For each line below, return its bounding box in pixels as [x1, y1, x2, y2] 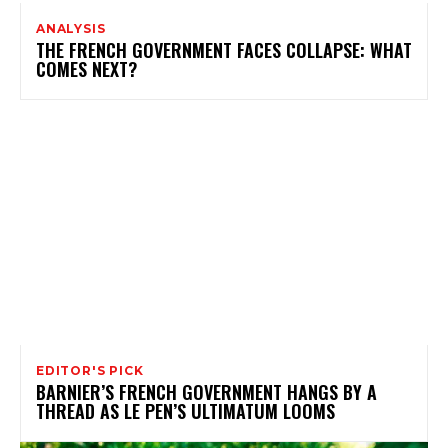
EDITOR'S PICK [36, 362, 144, 378]
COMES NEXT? [36, 55, 137, 82]
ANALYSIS [36, 20, 106, 36]
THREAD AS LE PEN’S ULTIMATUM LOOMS [36, 397, 335, 424]
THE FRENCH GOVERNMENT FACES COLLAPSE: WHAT [36, 36, 412, 63]
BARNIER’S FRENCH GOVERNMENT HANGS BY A [36, 378, 377, 405]
